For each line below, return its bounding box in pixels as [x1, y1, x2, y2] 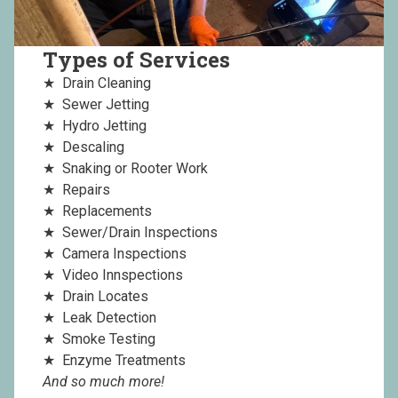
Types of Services [43, 44, 230, 74]
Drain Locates [62, 287, 148, 305]
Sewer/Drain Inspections [62, 223, 218, 241]
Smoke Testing [62, 330, 155, 347]
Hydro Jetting [62, 116, 147, 134]
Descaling [62, 138, 124, 155]
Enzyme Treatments [62, 351, 186, 369]
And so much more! [43, 372, 164, 390]
